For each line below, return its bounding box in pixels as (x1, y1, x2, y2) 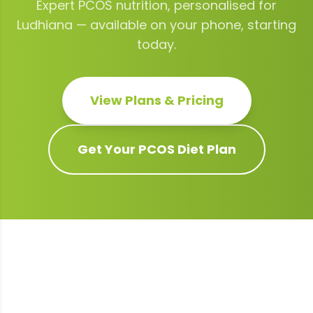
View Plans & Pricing (89, 92, 224, 109)
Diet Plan (174, 140, 236, 158)
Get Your (77, 140, 138, 158)
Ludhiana (17, 16, 73, 34)
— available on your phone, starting (73, 16, 296, 34)
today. (137, 36, 176, 53)
